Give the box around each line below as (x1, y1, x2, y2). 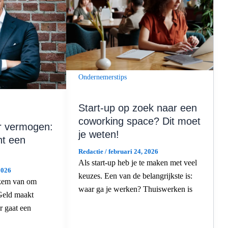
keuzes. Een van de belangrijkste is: (78, 171, 192, 180)
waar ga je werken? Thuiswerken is (78, 184, 192, 193)
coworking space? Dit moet (78, 115, 201, 127)
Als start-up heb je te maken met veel (78, 158, 197, 167)
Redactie (78, 147, 105, 155)
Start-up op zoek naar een (78, 102, 197, 113)
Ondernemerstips (78, 73, 127, 81)
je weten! (78, 128, 122, 140)
